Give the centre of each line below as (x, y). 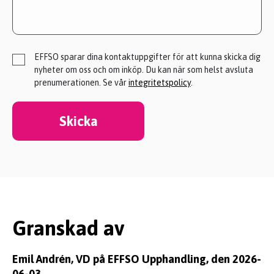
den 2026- (235, 259)
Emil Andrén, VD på (59, 259)
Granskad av (68, 228)
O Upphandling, (170, 259)
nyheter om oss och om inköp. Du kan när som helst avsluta (144, 70)
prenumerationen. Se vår (81, 83)
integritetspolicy (160, 83)
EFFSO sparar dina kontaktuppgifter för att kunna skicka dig (147, 57)
